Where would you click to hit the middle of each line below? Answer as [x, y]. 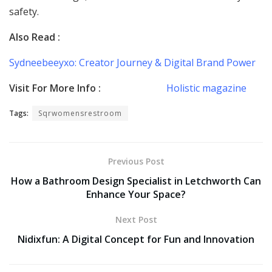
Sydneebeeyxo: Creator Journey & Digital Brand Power [132, 62]
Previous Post [136, 161]
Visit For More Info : [87, 88]
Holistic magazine [205, 88]
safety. [24, 11]
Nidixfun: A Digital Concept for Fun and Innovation [136, 239]
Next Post [136, 219]
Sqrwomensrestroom [80, 113]
